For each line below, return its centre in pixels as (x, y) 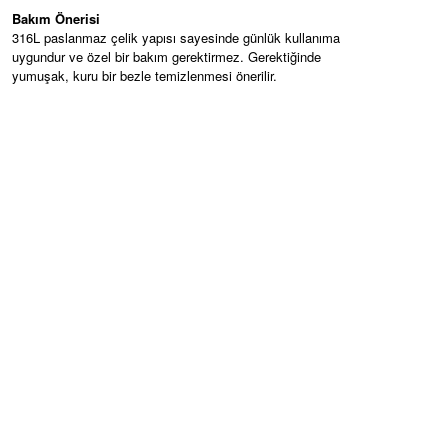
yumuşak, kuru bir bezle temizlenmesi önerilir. (144, 75)
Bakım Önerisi (56, 18)
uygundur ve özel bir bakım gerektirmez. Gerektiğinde (166, 56)
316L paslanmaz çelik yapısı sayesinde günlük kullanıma (176, 37)
